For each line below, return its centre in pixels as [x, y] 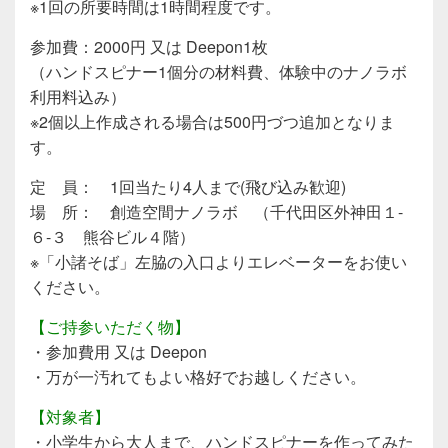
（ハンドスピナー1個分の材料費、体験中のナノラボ [218, 71]
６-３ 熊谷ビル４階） [112, 236]
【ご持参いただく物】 [110, 326]
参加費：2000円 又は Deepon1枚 [149, 46]
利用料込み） [78, 96]
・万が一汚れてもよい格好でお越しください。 [198, 376]
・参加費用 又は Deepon [118, 351]
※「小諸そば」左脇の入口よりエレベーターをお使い [218, 261]
